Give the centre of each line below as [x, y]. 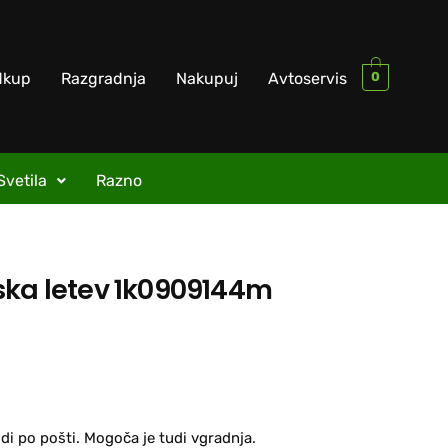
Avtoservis [307, 78]
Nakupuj [207, 78]
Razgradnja [103, 78]
